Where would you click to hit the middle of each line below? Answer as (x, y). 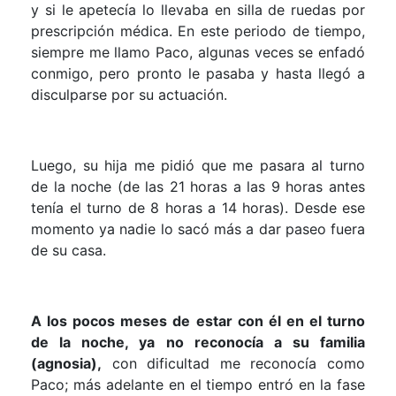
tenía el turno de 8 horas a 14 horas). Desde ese (198, 207)
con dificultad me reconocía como (233, 363)
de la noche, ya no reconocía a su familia (198, 342)
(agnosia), (66, 363)
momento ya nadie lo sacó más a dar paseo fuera (198, 228)
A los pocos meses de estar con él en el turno (198, 320)
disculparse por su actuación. (129, 94)
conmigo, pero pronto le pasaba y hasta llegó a (198, 73)
